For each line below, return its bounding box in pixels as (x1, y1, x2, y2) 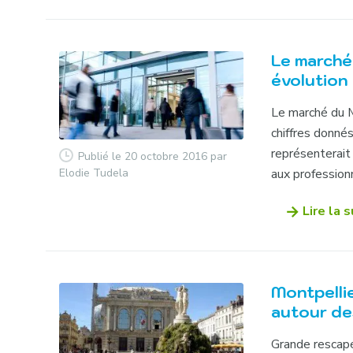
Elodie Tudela (59, 165, 129, 180)
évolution (271, 70, 348, 91)
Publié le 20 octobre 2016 (78, 148, 208, 164)
